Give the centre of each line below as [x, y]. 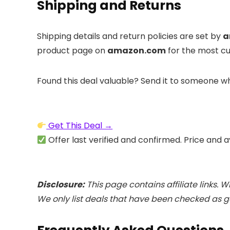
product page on [72, 51]
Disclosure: [61, 185]
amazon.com [137, 51]
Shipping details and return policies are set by [130, 36]
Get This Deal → [80, 126]
